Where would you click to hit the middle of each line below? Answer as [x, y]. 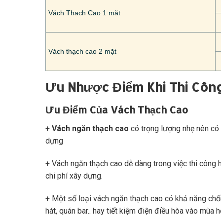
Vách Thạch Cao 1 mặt [84, 13]
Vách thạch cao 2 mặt [82, 52]
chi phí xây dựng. [74, 176]
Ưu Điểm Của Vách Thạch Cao [117, 110]
